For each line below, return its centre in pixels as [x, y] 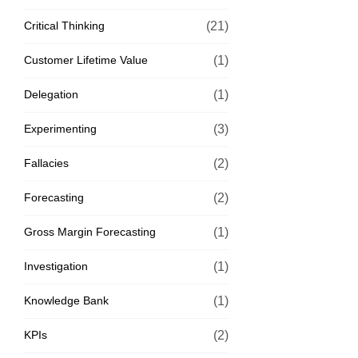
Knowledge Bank [66, 300]
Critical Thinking [64, 25]
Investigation [56, 266]
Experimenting [60, 128]
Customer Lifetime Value [86, 60]
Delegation [51, 94]
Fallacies [46, 163]
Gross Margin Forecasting [90, 231]
